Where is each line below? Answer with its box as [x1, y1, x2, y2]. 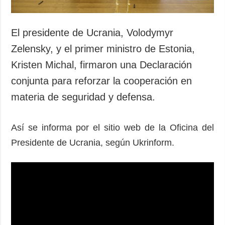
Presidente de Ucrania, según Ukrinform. [11, 137, 180, 148]
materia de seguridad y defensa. [11, 91, 156, 102]
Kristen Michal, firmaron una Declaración [11, 59, 192, 70]
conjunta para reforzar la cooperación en [11, 75, 192, 86]
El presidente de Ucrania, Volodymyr [11, 27, 174, 38]
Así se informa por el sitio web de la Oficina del [11, 122, 214, 133]
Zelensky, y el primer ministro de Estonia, [11, 43, 195, 54]
